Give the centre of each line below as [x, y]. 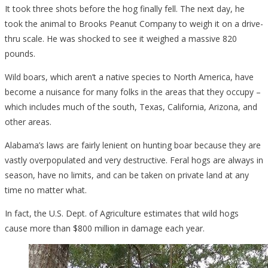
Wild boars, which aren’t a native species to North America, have [129, 77]
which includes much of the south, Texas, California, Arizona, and [131, 106]
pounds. [20, 53]
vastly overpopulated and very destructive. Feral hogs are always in [134, 160]
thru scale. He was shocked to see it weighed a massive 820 [121, 38]
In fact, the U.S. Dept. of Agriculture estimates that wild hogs [122, 213]
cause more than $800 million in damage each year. [105, 228]
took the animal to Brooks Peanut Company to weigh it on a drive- [134, 23]
